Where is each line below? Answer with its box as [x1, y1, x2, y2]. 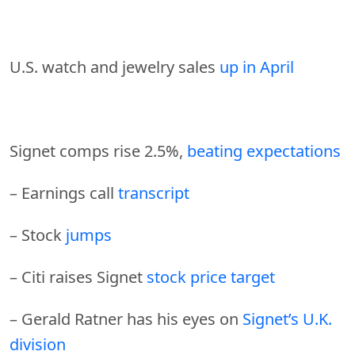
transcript [118, 181, 189, 204]
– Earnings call [10, 181, 118, 204]
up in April [219, 55, 294, 78]
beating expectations [187, 139, 341, 162]
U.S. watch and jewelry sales [10, 55, 219, 78]
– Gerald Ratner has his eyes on [10, 307, 242, 330]
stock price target [147, 265, 275, 288]
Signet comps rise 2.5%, [10, 139, 187, 162]
